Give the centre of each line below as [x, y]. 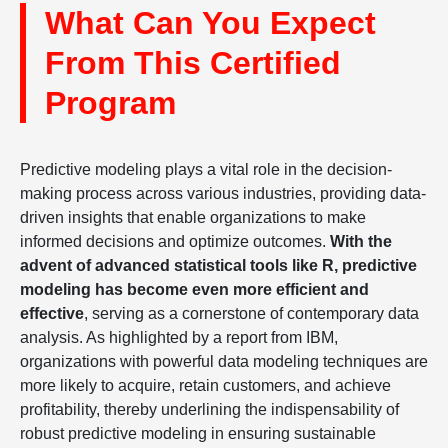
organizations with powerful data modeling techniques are [224, 361]
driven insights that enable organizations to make [193, 217]
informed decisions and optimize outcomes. [175, 241]
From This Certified [193, 63]
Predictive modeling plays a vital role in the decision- [206, 169]
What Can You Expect [210, 23]
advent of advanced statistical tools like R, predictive [218, 265]
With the [361, 241]
